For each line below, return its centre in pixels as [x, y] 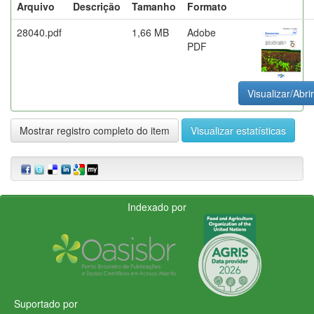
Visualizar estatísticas [238, 130]
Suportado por [46, 303]
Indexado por [157, 206]
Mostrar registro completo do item [95, 130]
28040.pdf [39, 32]
